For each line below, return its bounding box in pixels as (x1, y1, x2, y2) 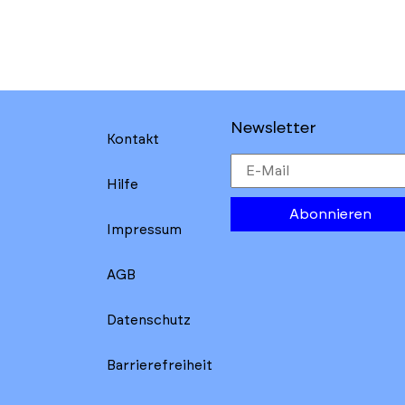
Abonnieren (289, 207, 372, 221)
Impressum (107, 223, 182, 237)
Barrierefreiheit (107, 359, 212, 372)
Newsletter (230, 120, 316, 137)
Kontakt (107, 133, 159, 146)
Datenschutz (107, 314, 191, 327)
